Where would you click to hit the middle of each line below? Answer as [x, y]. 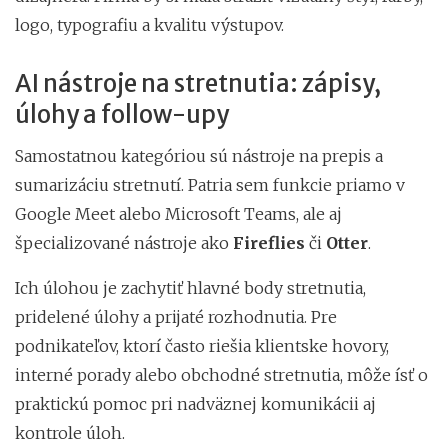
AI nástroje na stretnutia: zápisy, [198, 83]
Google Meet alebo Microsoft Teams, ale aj [178, 213]
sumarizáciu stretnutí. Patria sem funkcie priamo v [210, 184]
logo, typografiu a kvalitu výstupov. [149, 24]
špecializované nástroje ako [124, 242]
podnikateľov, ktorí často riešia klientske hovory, [202, 345]
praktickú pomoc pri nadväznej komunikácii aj [195, 403]
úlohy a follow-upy [122, 114]
